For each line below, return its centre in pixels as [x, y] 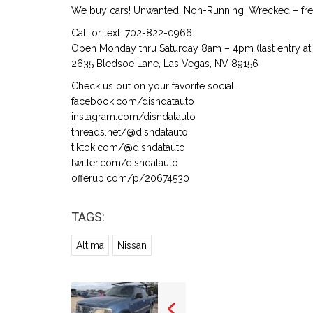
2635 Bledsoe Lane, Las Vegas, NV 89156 [165, 64]
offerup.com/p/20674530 [130, 179]
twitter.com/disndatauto [125, 163]
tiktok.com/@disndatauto [128, 148]
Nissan [132, 246]
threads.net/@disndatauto [130, 132]
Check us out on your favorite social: [154, 86]
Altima [90, 246]
